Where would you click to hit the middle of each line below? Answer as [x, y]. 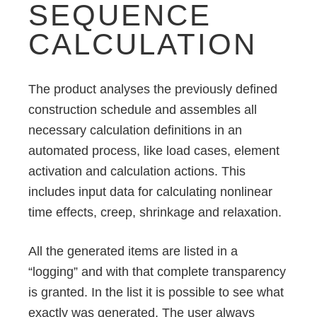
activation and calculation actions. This [137, 171]
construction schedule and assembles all [143, 109]
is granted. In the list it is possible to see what [156, 293]
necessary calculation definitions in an [135, 130]
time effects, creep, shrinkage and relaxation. [155, 212]
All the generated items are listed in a [133, 252]
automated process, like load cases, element [154, 150]
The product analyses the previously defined [153, 89]
